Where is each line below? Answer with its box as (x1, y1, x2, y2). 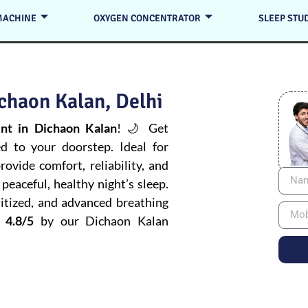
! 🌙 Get (116, 120, 168, 135)
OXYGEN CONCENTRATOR (93, 12, 201, 24)
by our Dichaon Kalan (34, 213, 168, 228)
